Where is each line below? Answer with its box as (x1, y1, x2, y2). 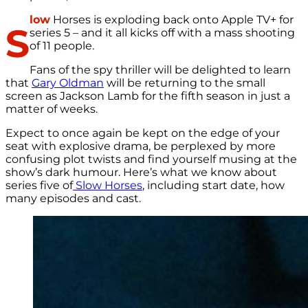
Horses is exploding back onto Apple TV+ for (50, 13, 294, 27)
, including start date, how (142, 179, 285, 192)
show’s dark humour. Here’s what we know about (5, 166, 277, 179)
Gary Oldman (32, 76, 104, 90)
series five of (5, 179, 73, 192)
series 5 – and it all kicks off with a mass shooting (30, 26, 295, 40)
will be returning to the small (104, 76, 265, 90)
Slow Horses (73, 179, 142, 192)
